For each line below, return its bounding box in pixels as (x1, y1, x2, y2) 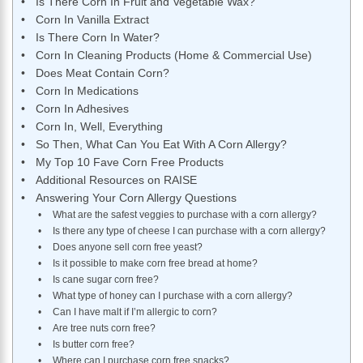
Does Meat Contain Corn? (35, 67, 169, 80)
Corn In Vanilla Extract (35, 14, 149, 27)
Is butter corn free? (52, 339, 135, 351)
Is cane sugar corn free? (52, 274, 159, 286)
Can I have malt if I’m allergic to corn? (52, 306, 217, 318)
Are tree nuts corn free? (52, 322, 156, 335)
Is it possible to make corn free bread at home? (52, 258, 258, 270)
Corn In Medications (35, 85, 139, 98)
